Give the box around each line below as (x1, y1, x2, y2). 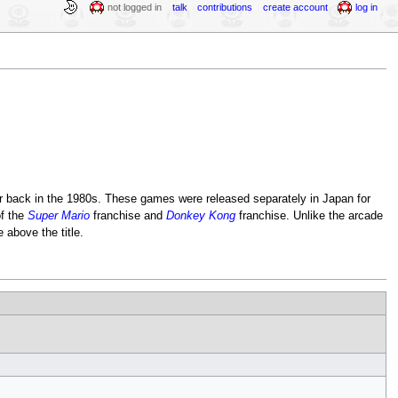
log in (355, 2, 378, 12)
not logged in (107, 2, 163, 12)
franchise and (89, 209, 166, 222)
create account (262, 2, 328, 12)
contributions (197, 2, 253, 12)
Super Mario (27, 209, 90, 222)
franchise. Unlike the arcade (235, 209, 383, 222)
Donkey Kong (165, 209, 235, 222)
